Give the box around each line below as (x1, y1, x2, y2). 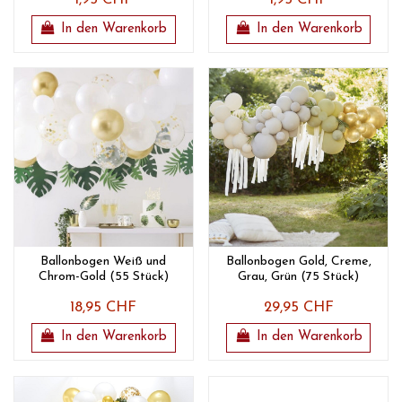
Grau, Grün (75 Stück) (238, 270, 360, 284)
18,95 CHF (70, 301, 137, 316)
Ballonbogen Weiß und (40, 255, 167, 269)
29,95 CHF (263, 301, 334, 316)
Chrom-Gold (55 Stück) (38, 270, 169, 284)
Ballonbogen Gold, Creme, (225, 255, 371, 269)
